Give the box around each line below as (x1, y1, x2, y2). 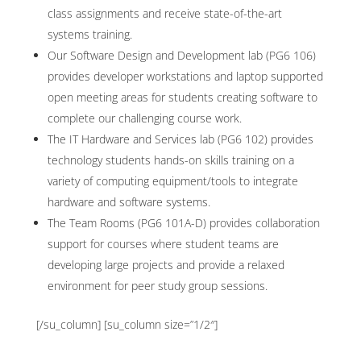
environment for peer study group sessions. (47, 278, 268, 293)
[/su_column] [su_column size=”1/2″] (35, 317, 218, 332)
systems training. (47, 27, 132, 42)
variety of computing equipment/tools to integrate (47, 173, 298, 189)
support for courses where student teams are (47, 236, 279, 251)
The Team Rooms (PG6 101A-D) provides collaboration (47, 215, 320, 230)
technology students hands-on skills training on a (47, 152, 294, 168)
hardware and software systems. (47, 194, 210, 210)
